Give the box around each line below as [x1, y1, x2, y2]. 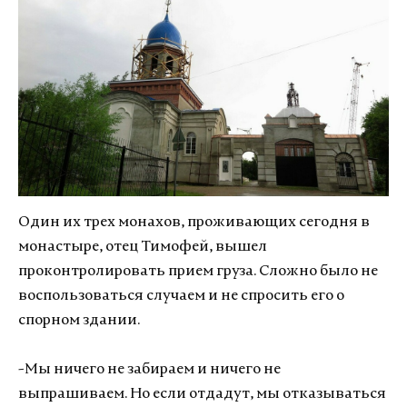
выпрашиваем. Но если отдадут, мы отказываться [18, 386, 386, 402]
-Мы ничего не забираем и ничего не [18, 362, 281, 377]
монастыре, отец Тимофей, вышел [18, 239, 267, 254]
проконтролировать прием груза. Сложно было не [18, 263, 378, 279]
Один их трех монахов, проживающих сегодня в [18, 214, 370, 230]
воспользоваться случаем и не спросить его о [18, 288, 344, 303]
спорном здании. [18, 313, 140, 328]
